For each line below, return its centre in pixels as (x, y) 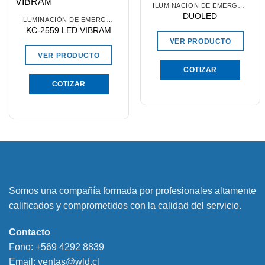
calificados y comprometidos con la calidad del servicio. (125, 205)
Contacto (30, 232)
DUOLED (200, 16)
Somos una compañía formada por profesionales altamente (132, 190)
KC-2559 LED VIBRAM (69, 30)
